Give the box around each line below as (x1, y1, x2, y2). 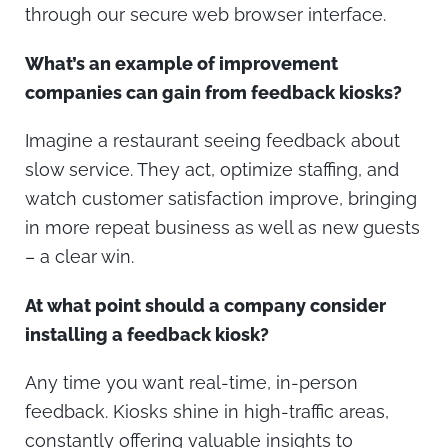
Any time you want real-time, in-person (25, 372, 358, 394)
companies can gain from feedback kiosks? (25, 81, 406, 103)
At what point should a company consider (25, 294, 386, 316)
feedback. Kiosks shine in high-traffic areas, (25, 401, 389, 423)
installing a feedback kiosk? (25, 323, 273, 345)
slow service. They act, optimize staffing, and (25, 159, 399, 181)
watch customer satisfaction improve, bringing (25, 188, 417, 210)
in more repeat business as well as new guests (25, 217, 420, 239)
